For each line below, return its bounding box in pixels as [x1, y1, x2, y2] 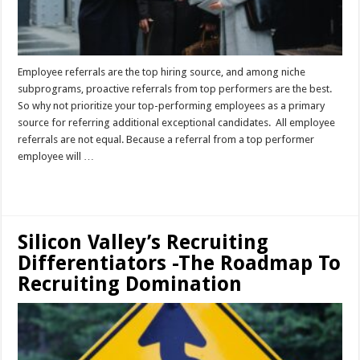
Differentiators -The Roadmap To [18, 251, 342, 275]
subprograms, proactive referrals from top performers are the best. [18, 82, 333, 95]
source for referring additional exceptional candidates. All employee [18, 116, 336, 129]
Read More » [27, 178, 78, 190]
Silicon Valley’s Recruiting [18, 230, 269, 254]
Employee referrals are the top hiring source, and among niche [18, 65, 306, 78]
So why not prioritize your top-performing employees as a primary [18, 99, 325, 112]
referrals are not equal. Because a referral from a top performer [18, 133, 315, 145]
